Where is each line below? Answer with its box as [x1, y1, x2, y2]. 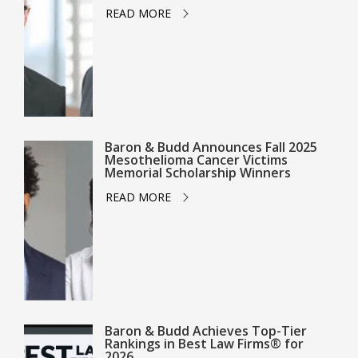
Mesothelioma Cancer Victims [104, 151, 288, 169]
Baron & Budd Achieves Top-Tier [104, 322, 307, 340]
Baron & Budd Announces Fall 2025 [104, 138, 317, 156]
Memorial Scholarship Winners [104, 164, 291, 181]
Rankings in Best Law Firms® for [104, 335, 304, 352]
